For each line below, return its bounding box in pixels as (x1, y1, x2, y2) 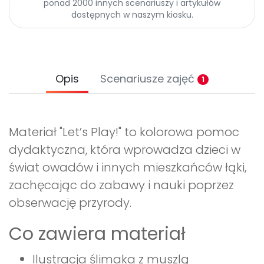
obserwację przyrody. (9, 194, 131, 212)
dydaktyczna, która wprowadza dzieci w (9, 141, 240, 159)
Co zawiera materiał (9, 222, 186, 247)
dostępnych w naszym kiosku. (71, 9, 193, 21)
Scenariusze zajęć (100, 71, 197, 87)
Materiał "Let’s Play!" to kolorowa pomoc (9, 124, 239, 141)
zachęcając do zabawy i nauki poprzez (9, 177, 234, 194)
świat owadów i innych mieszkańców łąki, (9, 159, 246, 176)
